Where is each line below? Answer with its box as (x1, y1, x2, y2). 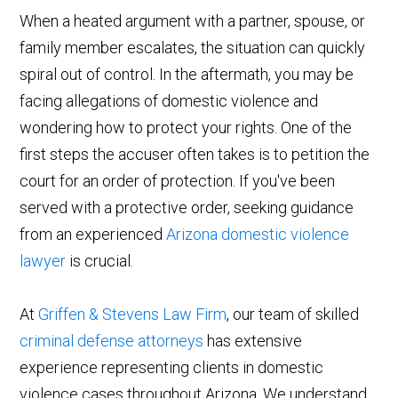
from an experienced (20, 224, 167, 243)
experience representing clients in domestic (20, 357, 324, 377)
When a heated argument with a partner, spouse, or (20, 11, 366, 30)
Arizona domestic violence (166, 224, 350, 243)
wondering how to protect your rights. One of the (20, 117, 353, 137)
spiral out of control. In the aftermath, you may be (20, 64, 354, 84)
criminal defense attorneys (20, 330, 204, 350)
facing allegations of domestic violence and (20, 91, 319, 110)
